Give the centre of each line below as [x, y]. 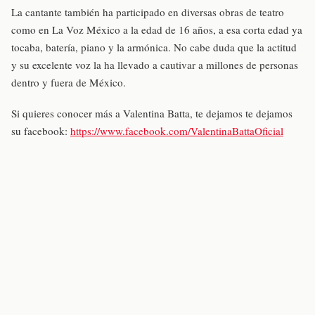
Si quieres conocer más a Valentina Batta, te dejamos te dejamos [152, 113]
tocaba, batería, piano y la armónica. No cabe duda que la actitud [154, 47]
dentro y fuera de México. [69, 83]
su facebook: [41, 130]
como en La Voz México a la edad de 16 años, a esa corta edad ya [157, 30]
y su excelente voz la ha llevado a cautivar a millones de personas [155, 65]
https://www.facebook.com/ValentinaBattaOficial [177, 130]
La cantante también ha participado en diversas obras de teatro [148, 12]
